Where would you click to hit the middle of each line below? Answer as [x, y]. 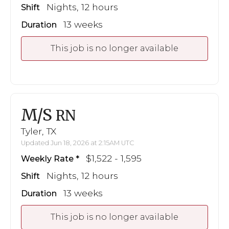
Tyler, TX [39, 131]
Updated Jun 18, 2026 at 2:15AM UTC [78, 143]
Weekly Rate [47, 158]
